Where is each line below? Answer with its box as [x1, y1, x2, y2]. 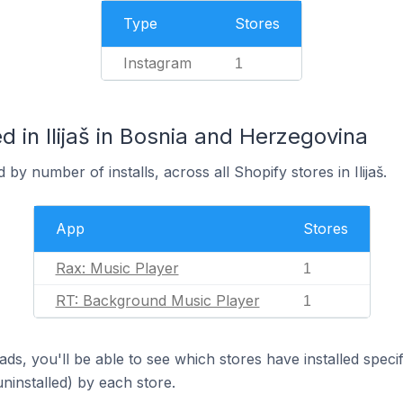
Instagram [123, 54, 192, 72]
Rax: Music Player [55, 259, 179, 277]
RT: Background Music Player [55, 291, 260, 309]
